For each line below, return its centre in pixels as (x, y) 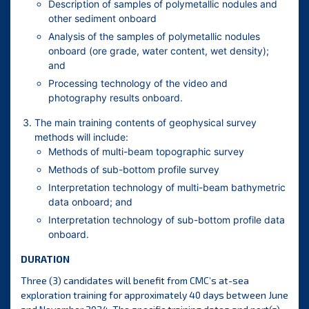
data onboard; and (90, 202)
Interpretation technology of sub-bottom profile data (167, 220)
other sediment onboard (102, 19)
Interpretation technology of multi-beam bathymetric (167, 188)
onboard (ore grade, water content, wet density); (159, 51)
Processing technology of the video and (138, 83)
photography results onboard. (116, 98)
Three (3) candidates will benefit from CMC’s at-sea (135, 281)
